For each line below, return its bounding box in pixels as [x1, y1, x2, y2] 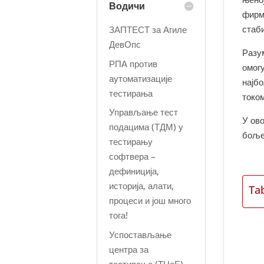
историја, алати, [109, 180, 174, 192]
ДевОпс [109, 38, 141, 50]
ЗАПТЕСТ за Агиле [109, 24, 187, 35]
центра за [109, 243, 149, 255]
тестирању [109, 136, 153, 147]
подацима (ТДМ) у [109, 121, 184, 133]
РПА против [109, 57, 158, 70]
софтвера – [109, 150, 156, 162]
